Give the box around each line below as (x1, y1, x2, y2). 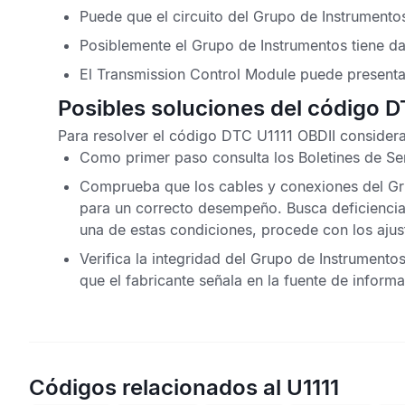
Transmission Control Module (97, 65, 296, 83)
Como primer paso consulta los (80, 148, 298, 166)
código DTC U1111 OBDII (169, 127, 335, 145)
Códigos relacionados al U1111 (29, 374, 339, 400)
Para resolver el (58, 127, 169, 145)
